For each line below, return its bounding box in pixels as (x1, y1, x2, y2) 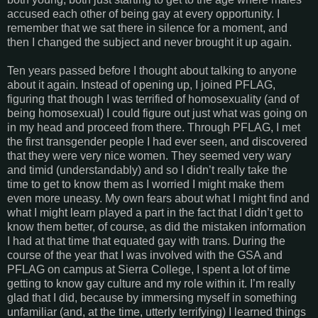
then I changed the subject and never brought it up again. (7, 36, 292, 49)
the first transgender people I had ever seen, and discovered (7, 136, 307, 148)
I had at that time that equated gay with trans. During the (7, 235, 285, 248)
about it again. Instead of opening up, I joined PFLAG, (7, 79, 275, 92)
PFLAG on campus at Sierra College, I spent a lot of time (7, 263, 290, 276)
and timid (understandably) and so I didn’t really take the (7, 164, 287, 177)
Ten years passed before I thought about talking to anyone (7, 65, 297, 77)
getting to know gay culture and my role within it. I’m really (7, 278, 295, 290)
